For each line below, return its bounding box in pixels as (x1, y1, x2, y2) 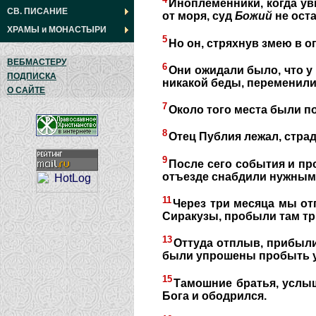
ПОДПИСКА (7, 71, 56, 81)
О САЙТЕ (7, 85, 45, 95)
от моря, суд (162, 10, 235, 23)
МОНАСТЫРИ (49, 25, 107, 35)
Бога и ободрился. (162, 289, 267, 302)
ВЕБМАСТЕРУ (7, 57, 66, 67)
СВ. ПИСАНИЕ (7, 6, 68, 16)
